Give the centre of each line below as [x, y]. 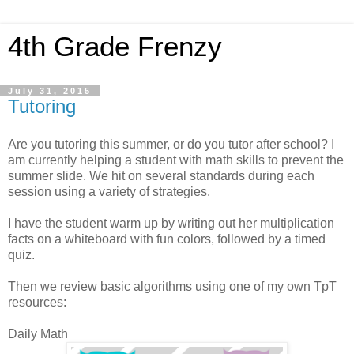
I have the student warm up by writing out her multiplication [171, 223]
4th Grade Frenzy [115, 47]
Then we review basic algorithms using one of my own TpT [172, 286]
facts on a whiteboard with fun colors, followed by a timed [167, 239]
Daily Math [38, 333]
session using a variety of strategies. [109, 191]
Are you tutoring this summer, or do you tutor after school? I [171, 144]
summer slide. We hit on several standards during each [161, 175]
